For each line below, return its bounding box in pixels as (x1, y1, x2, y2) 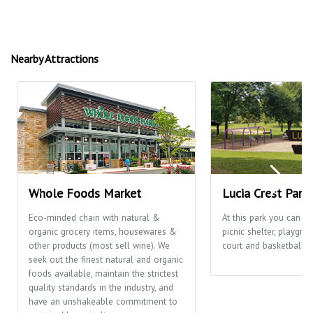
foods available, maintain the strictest (29, 267, 178, 279)
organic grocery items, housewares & (29, 225, 177, 238)
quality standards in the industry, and (29, 281, 173, 293)
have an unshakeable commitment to (29, 295, 177, 307)
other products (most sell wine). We (29, 239, 170, 252)
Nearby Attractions (10, 51, 99, 66)
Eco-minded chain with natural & (29, 211, 160, 224)
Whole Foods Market (29, 184, 141, 201)
